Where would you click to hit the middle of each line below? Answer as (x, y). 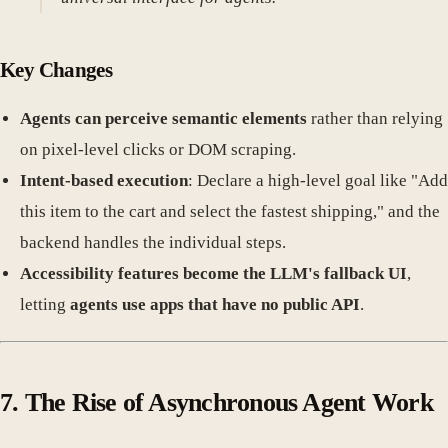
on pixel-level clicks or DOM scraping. (158, 149)
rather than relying (375, 118)
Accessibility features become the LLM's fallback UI (213, 273)
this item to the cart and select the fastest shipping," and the (230, 211)
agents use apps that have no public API (215, 304)
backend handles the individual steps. (153, 242)
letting (45, 304)
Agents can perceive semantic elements (163, 118)
